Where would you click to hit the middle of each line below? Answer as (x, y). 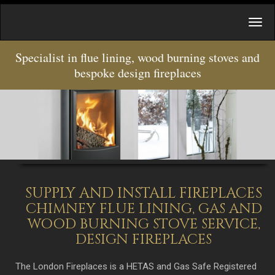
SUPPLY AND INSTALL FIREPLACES (144, 193)
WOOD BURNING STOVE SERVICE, (144, 224)
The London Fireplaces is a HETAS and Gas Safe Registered (136, 266)
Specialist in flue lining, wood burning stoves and (137, 57)
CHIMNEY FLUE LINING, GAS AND (144, 209)
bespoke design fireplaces (137, 73)
